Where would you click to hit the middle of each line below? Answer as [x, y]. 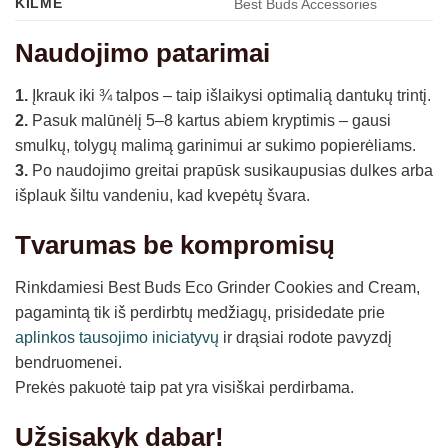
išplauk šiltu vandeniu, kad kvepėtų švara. [162, 196]
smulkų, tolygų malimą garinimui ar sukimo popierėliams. [215, 146]
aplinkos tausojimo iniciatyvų [117, 338]
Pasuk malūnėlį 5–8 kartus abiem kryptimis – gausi [209, 121]
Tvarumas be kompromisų [175, 245]
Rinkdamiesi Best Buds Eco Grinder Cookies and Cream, [217, 288]
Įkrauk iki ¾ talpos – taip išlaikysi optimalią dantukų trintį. [229, 96]
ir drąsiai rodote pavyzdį [305, 338]
